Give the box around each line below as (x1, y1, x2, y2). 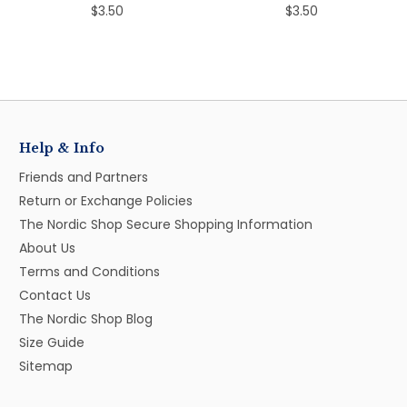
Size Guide (19, 333, 84, 352)
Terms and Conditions (19, 262, 160, 281)
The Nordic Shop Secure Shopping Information (19, 214, 313, 233)
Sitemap (19, 356, 73, 375)
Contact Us (19, 285, 91, 304)
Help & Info (19, 139, 104, 156)
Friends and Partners (19, 167, 148, 186)
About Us (19, 238, 75, 257)
